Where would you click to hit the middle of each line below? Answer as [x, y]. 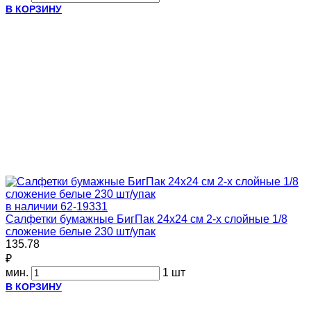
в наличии [32, 206]
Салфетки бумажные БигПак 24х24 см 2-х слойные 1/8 [146, 219]
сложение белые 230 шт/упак [81, 231]
